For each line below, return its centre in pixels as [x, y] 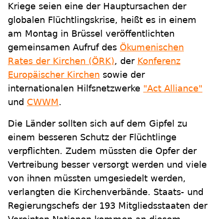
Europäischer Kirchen [54, 75]
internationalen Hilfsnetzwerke [76, 88]
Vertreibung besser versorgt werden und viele [107, 164]
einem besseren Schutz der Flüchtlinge [92, 137]
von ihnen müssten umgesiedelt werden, [97, 178]
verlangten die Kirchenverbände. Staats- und [106, 192]
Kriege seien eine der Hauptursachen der [97, 6]
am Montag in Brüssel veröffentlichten [91, 33]
